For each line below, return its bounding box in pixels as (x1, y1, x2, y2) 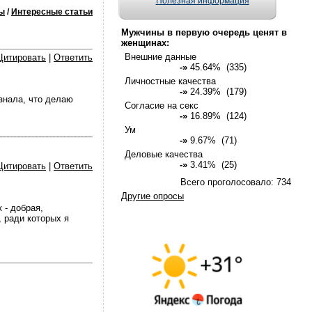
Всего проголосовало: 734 (180, 177, 291, 187)
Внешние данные (125, 52, 196, 62)
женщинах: (121, 38, 169, 48)
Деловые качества (125, 149, 203, 159)
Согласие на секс (125, 100, 198, 111)
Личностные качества (125, 76, 216, 86)
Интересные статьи (11, 7, 93, 17)
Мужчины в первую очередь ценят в (121, 27, 287, 38)
